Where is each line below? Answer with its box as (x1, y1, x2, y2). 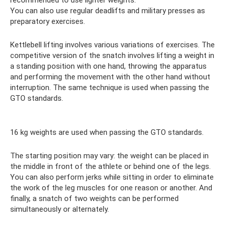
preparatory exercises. (10, 16, 85, 26)
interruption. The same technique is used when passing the (10, 82, 209, 92)
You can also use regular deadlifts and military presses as (10, 6, 205, 15)
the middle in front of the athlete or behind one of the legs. (10, 161, 211, 171)
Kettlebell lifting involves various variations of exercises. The (10, 40, 215, 49)
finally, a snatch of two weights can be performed (10, 193, 179, 203)
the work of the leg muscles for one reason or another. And (10, 183, 212, 192)
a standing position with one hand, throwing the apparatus (10, 61, 207, 71)
